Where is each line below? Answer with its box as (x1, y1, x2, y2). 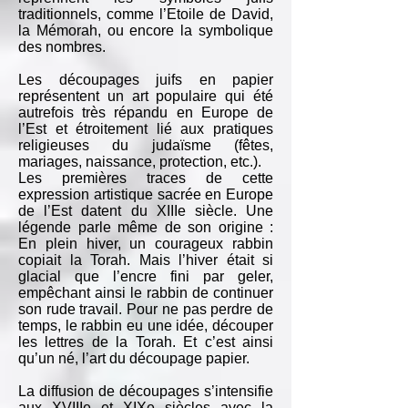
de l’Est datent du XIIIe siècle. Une (18, 203, 273, 219)
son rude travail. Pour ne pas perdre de (18, 301, 273, 317)
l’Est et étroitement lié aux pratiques (18, 121, 273, 137)
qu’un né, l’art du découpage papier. (18, 351, 250, 366)
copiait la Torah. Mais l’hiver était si (18, 252, 273, 268)
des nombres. (18, 39, 106, 55)
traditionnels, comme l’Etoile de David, (18, 6, 273, 22)
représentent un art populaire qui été (18, 88, 273, 104)
